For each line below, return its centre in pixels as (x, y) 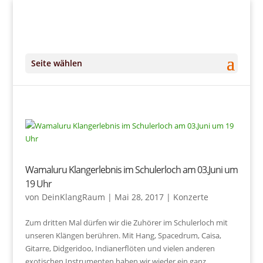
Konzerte (190, 197)
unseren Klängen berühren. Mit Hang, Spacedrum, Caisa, (123, 235)
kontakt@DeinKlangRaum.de (135, 19)
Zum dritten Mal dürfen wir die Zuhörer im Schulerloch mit (126, 222)
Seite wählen (56, 63)
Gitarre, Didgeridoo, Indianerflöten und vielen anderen (120, 248)
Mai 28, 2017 (139, 197)
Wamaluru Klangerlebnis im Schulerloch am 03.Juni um (131, 170)
